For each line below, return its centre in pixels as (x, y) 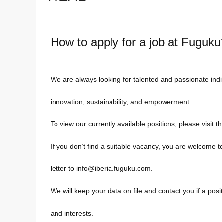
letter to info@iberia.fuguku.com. (102, 169)
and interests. (72, 213)
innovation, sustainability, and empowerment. (121, 102)
